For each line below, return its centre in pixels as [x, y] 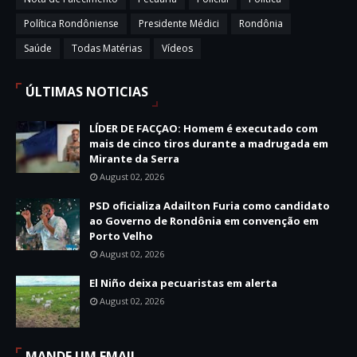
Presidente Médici [179, 24]
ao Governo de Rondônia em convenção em [204, 221]
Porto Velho [121, 236]
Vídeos [177, 48]
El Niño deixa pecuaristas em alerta [183, 283]
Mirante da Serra [134, 159]
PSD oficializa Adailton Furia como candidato [210, 206]
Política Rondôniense [71, 24]
